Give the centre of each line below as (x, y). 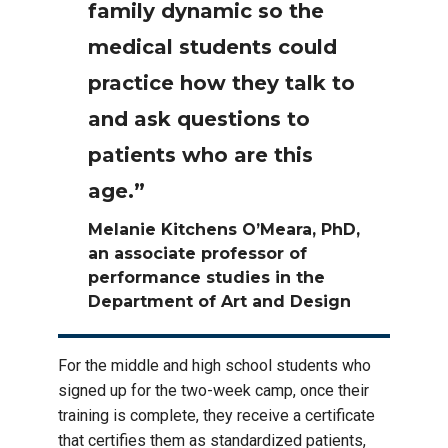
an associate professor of (197, 254)
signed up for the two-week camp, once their (213, 391)
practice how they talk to (221, 83)
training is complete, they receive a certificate (216, 416)
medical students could (212, 47)
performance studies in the (206, 278)
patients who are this (200, 155)
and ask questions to (199, 119)
